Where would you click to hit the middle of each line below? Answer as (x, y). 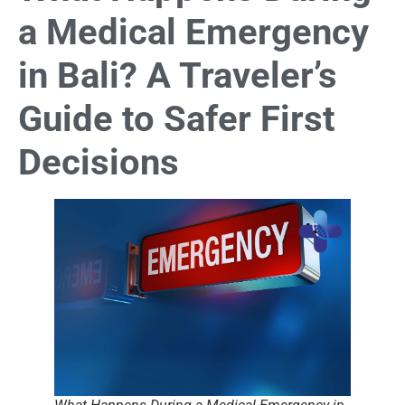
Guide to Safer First (177, 118)
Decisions (99, 162)
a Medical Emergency (193, 32)
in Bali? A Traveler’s (178, 75)
